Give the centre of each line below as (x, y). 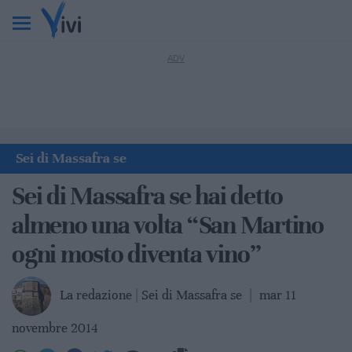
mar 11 (278, 295)
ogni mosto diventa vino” (136, 254)
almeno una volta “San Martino (168, 225)
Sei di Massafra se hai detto (147, 196)
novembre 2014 (55, 328)
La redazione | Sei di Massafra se (152, 295)
